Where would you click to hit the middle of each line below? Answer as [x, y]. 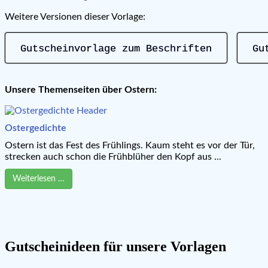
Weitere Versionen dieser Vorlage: [75, 16]
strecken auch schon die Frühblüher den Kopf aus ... [113, 156]
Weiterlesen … [39, 179]
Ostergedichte [36, 128]
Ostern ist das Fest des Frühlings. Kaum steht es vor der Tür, [130, 145]
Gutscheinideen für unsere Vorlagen [115, 246]
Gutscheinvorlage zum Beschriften [116, 48]
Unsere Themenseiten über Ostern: [81, 89]
